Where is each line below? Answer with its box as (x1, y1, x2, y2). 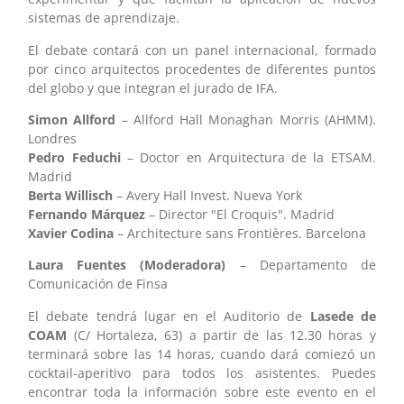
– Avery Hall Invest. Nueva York (113, 186, 303, 204)
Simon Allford (28, 110, 116, 128)
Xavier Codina (28, 224, 115, 242)
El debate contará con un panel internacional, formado (28, 41, 376, 59)
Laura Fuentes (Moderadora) (28, 256, 240, 274)
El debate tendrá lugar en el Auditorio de (28, 307, 310, 325)
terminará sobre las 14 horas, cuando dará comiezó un (28, 344, 376, 363)
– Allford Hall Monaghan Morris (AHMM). (115, 110, 376, 128)
